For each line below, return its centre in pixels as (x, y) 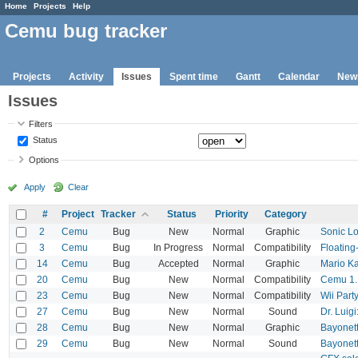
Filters (41, 123)
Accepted (178, 263)
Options (44, 160)
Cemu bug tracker (86, 31)
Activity (86, 76)
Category (286, 214)
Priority (232, 214)
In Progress (178, 247)
